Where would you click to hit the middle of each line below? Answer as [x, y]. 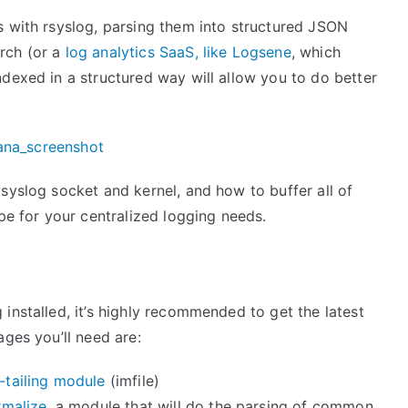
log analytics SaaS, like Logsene [178, 52]
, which [316, 52]
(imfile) [133, 381]
